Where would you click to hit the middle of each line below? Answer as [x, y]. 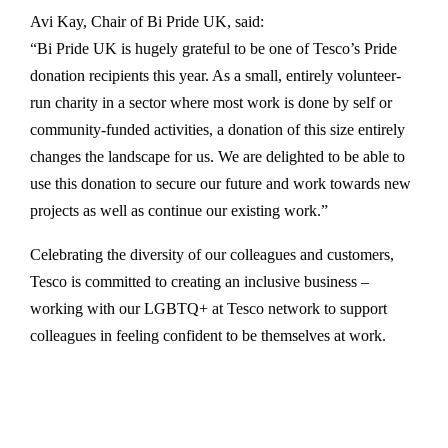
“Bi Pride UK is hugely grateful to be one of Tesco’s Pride [213, 48]
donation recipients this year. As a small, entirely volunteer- [215, 75]
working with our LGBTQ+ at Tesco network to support [208, 308]
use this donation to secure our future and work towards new [220, 183]
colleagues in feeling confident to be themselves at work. [208, 335]
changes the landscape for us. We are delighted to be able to [217, 156]
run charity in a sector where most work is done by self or [211, 102]
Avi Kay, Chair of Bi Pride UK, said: [147, 21]
